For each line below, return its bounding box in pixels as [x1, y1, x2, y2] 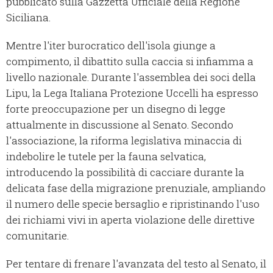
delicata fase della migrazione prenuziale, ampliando [6, 181, 266, 196]
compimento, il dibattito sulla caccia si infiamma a [6, 54, 253, 69]
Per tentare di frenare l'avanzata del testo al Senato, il [6, 257, 266, 271]
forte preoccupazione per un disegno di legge [6, 102, 225, 116]
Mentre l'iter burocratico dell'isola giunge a [6, 38, 216, 53]
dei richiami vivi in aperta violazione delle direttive [6, 213, 255, 227]
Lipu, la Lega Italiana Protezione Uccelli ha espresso [6, 86, 258, 101]
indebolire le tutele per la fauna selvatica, [6, 149, 206, 164]
